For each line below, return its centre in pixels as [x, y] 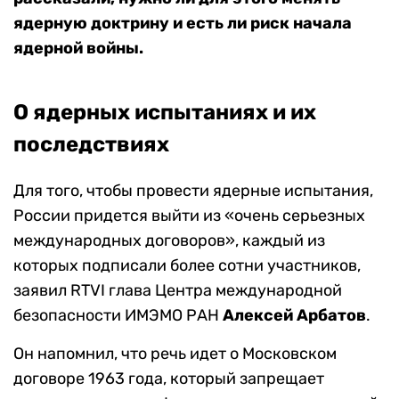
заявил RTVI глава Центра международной [178, 291]
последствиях [91, 145]
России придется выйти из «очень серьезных [189, 216]
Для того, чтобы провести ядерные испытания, [193, 191]
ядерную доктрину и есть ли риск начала [183, 24]
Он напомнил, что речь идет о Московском [175, 354]
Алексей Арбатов [294, 316]
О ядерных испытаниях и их [165, 113]
